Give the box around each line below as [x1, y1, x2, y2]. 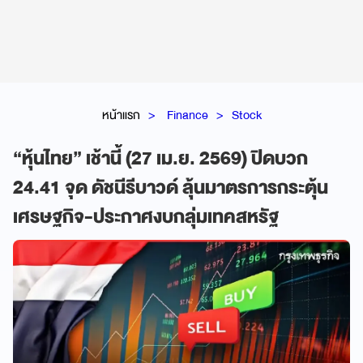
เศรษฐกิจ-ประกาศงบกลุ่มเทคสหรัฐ [13, 201, 279, 233]
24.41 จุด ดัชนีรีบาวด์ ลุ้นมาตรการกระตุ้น [13, 172, 328, 203]
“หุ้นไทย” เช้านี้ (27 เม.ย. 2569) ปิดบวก [13, 143, 308, 174]
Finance [166, 104, 208, 126]
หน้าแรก [101, 104, 140, 126]
